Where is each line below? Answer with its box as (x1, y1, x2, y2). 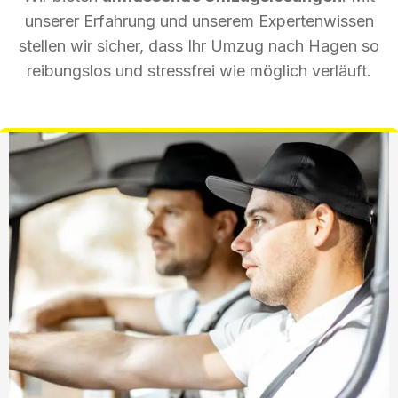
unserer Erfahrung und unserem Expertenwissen (24, 11, 374, 30)
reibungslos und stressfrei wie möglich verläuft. (27, 60, 371, 80)
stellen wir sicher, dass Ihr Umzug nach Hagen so (19, 36, 379, 55)
